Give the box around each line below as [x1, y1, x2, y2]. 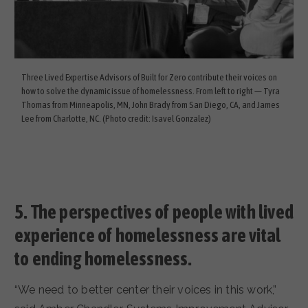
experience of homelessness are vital [14, 225, 281, 247]
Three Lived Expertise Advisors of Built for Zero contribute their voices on [21, 71, 277, 82]
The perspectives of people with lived [30, 201, 294, 223]
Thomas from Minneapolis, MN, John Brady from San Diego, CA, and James [21, 98, 280, 110]
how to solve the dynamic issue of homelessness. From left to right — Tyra [21, 85, 280, 96]
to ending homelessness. [14, 248, 192, 270]
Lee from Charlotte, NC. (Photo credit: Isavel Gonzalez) [21, 112, 211, 124]
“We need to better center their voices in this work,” [14, 283, 277, 296]
